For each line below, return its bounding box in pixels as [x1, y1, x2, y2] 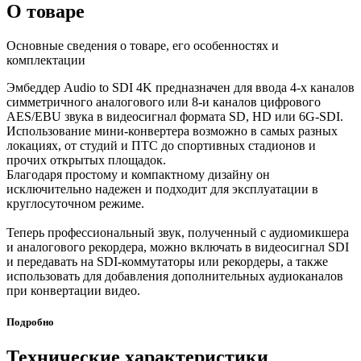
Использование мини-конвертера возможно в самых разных [6, 123, 338, 138]
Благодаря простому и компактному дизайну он [6, 167, 270, 181]
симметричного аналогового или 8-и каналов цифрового [6, 94, 321, 109]
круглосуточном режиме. [6, 196, 144, 210]
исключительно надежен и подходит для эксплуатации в [6, 181, 318, 196]
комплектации [6, 52, 85, 67]
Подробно [6, 315, 54, 328]
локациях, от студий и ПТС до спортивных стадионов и [6, 138, 316, 152]
